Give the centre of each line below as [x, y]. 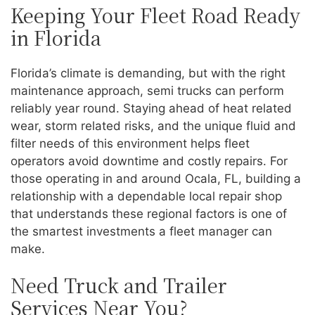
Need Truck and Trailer [119, 285]
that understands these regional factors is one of [149, 214]
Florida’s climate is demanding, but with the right [148, 73]
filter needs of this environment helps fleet [130, 144]
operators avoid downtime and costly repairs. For [149, 161]
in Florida [56, 37]
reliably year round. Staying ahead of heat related [151, 109]
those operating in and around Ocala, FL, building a [156, 179]
